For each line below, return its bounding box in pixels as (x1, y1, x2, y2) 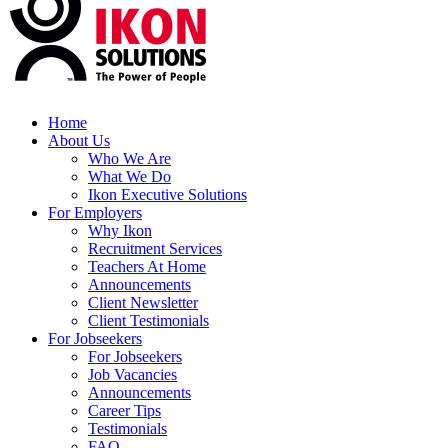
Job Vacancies (88, 365, 177, 383)
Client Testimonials (88, 311, 209, 329)
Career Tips (88, 401, 161, 419)
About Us (48, 131, 110, 149)
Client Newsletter (88, 293, 198, 311)
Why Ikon (88, 221, 152, 239)
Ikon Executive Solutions (88, 185, 247, 203)
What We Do (88, 167, 171, 185)
